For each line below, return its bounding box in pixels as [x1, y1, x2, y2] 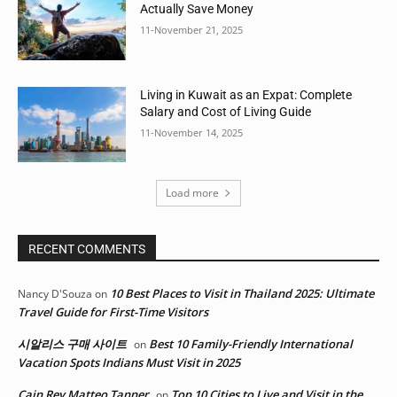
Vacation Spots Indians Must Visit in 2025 [18, 354, 240, 371]
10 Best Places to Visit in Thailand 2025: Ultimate [110, 285, 374, 302]
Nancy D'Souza [18, 286, 92, 302]
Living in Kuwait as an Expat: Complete [140, 87, 353, 102]
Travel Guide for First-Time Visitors [18, 304, 208, 321]
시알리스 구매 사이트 [18, 336, 127, 353]
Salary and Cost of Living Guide [140, 104, 312, 119]
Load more [166, 185, 219, 201]
